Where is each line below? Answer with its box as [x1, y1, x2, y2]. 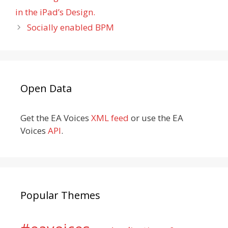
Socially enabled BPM [27, 21, 115, 33]
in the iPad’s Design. [15, 6, 95, 18]
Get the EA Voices [20, 111, 91, 124]
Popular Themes [20, 188, 100, 202]
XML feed [91, 111, 129, 124]
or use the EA [129, 111, 183, 124]
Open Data [20, 81, 72, 95]
